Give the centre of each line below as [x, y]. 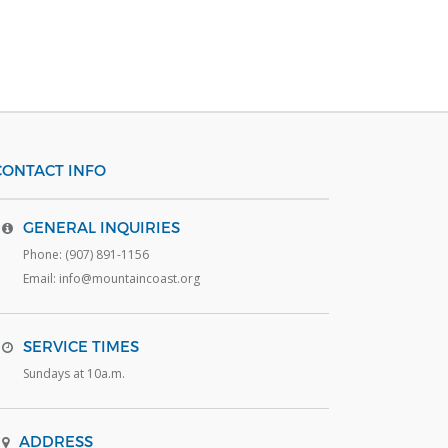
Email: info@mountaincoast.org [111, 279]
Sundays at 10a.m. [73, 374]
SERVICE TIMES [80, 346]
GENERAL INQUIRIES [101, 227]
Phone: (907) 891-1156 [85, 255]
